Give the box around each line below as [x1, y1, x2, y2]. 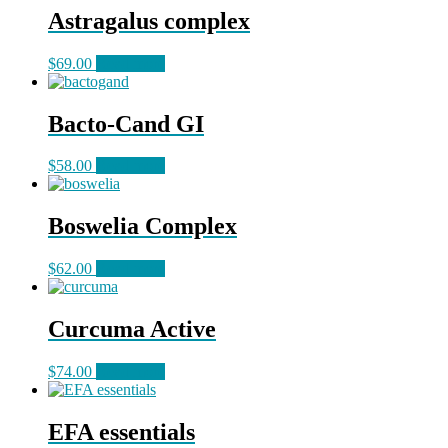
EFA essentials [48, 418, 195, 445]
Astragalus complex [48, 7, 250, 34]
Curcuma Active [48, 316, 216, 343]
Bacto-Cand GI [48, 110, 204, 137]
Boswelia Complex [48, 213, 237, 240]
